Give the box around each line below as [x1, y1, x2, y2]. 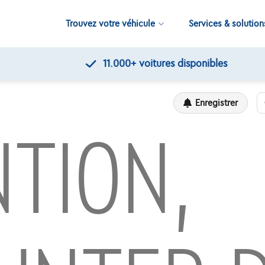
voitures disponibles [106, 59, 197, 69]
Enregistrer [195, 98, 238, 108]
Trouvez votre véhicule [65, 19, 155, 28]
